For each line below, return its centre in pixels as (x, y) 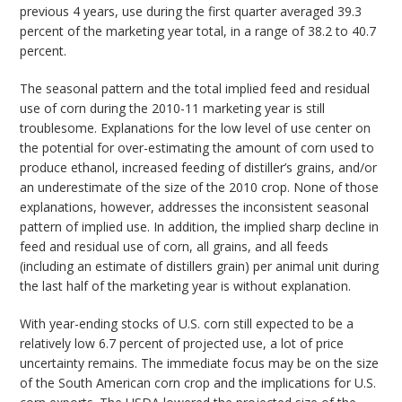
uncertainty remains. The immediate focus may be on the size (200, 363)
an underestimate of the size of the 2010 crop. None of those (200, 188)
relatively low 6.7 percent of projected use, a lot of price (182, 344)
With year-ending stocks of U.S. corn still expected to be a (187, 324)
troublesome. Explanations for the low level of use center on (196, 128)
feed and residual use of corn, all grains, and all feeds (175, 247)
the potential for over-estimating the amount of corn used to (197, 148)
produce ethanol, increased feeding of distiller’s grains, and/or (199, 168)
